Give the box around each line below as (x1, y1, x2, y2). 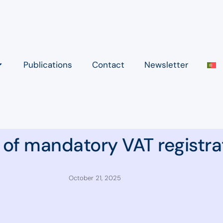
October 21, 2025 (68, 174, 121, 183)
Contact (92, 59, 125, 70)
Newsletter (144, 59, 189, 70)
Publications (23, 59, 73, 70)
